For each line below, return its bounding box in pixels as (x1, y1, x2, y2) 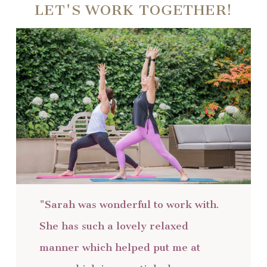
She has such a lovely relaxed (39, 220, 189, 232)
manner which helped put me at (39, 241, 201, 254)
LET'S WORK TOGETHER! (35, 1, 232, 18)
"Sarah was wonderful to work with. (39, 198, 220, 211)
